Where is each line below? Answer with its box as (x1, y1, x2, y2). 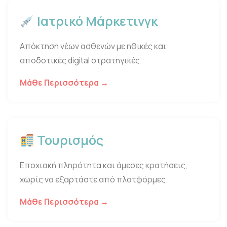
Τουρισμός (34, 131, 103, 149)
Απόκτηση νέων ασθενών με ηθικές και (20, 41, 166, 52)
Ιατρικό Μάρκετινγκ (34, 12, 158, 30)
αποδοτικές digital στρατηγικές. (20, 55, 142, 66)
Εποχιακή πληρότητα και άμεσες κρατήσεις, (20, 160, 187, 171)
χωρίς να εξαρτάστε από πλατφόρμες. (20, 174, 168, 185)
